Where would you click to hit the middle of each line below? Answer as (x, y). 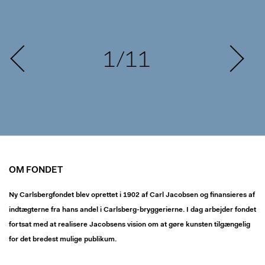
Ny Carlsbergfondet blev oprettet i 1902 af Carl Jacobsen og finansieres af (132, 195)
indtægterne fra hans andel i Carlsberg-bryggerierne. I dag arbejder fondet (132, 210)
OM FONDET (36, 171)
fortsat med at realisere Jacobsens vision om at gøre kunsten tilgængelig (130, 225)
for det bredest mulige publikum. (63, 240)
